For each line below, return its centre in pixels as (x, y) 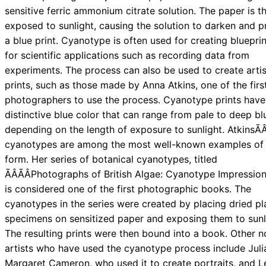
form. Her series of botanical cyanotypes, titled (111, 159)
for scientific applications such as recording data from (127, 56)
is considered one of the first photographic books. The (128, 189)
